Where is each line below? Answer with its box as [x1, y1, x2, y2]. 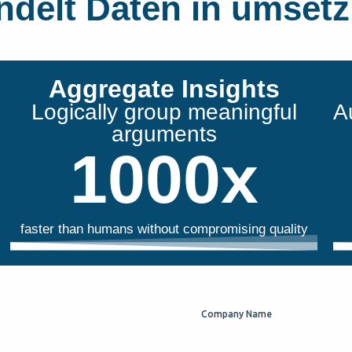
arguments [111, 122, 217, 147]
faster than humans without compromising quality [20, 222, 308, 237]
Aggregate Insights [48, 75, 280, 104]
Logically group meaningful [31, 100, 297, 125]
